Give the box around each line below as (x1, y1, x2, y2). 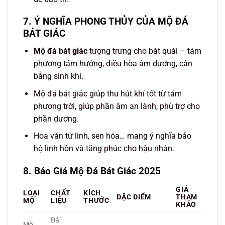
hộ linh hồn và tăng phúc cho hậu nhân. (33, 144, 174, 154)
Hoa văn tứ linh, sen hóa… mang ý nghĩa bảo (33, 131, 191, 141)
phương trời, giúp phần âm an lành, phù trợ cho (33, 101, 200, 111)
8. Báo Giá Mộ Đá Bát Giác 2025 (23, 165, 161, 177)
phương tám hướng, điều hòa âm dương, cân (33, 59, 192, 68)
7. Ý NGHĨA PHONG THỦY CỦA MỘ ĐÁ (23, 16, 188, 28)
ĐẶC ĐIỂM (117, 192, 151, 201)
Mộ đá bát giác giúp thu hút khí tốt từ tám (33, 88, 182, 98)
